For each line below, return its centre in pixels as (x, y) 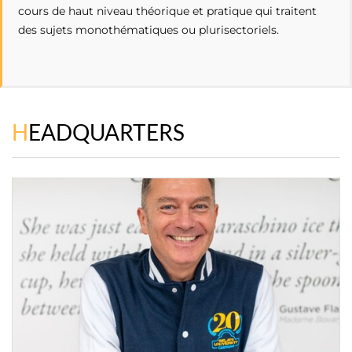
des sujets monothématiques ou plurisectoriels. (148, 30)
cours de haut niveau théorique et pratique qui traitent (167, 11)
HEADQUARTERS (106, 132)
